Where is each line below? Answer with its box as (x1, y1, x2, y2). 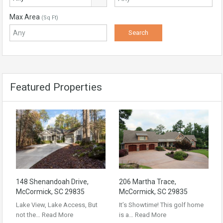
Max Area (9, 13, 41, 21)
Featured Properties (10, 81, 102, 93)
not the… (16, 211, 42, 219)
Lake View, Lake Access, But (16, 201, 98, 209)
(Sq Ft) (41, 14, 58, 21)
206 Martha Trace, (119, 177, 176, 186)
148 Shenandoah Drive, (16, 177, 89, 186)
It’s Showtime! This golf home (119, 201, 204, 209)
